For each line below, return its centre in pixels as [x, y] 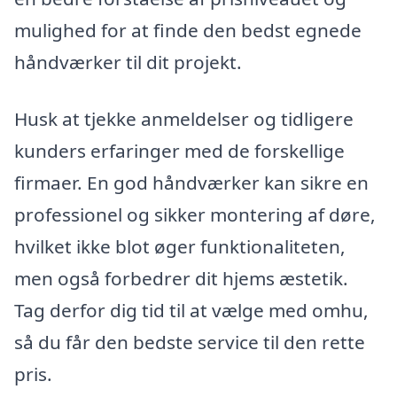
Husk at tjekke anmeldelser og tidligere [184, 118]
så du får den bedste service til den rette [190, 342]
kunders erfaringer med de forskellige [179, 150]
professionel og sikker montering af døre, [195, 214]
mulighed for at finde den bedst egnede [188, 30]
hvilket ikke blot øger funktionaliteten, [180, 246]
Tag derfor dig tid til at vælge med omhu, [191, 310]
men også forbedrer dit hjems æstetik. [181, 278]
